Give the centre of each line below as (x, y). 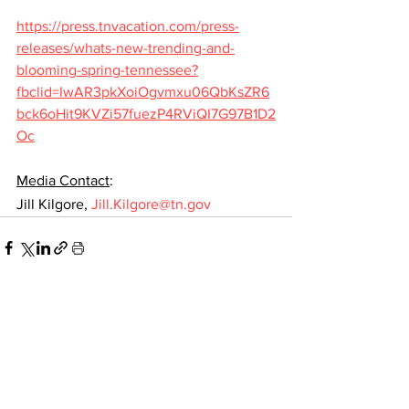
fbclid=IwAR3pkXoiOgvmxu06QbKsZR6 (143, 92)
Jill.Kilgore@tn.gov (151, 204)
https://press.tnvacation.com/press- (128, 26)
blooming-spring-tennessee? (107, 70)
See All (273, 314)
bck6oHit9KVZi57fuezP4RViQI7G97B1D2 (146, 114)
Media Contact (63, 180)
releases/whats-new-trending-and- (126, 48)
